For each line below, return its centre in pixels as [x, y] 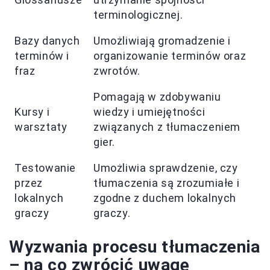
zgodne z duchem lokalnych [165, 198]
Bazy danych [47, 41]
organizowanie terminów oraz [170, 56]
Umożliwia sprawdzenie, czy [166, 168]
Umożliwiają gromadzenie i [162, 41]
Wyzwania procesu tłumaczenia [135, 247]
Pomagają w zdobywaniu [157, 97]
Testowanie [45, 168]
